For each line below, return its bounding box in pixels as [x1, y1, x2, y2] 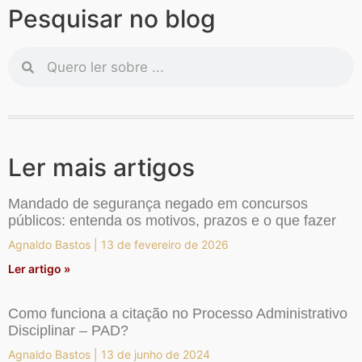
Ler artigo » [8, 262, 70, 276]
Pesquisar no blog [8, 4, 216, 34]
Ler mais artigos [8, 153, 195, 183]
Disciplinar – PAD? [8, 322, 128, 339]
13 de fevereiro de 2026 [98, 238, 229, 252]
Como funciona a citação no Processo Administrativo [8, 305, 347, 322]
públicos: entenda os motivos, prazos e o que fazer [8, 213, 336, 229]
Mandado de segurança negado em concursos [8, 196, 308, 213]
